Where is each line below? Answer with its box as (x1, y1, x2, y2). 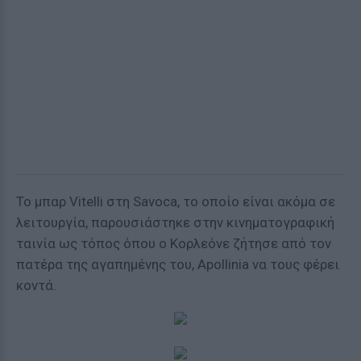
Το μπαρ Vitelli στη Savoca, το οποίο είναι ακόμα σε (16, 193, 335, 210)
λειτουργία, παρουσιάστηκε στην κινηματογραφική (16, 214, 334, 230)
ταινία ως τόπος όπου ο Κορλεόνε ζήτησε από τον (16, 235, 331, 251)
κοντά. (16, 277, 56, 293)
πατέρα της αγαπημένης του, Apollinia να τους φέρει (16, 256, 339, 272)
